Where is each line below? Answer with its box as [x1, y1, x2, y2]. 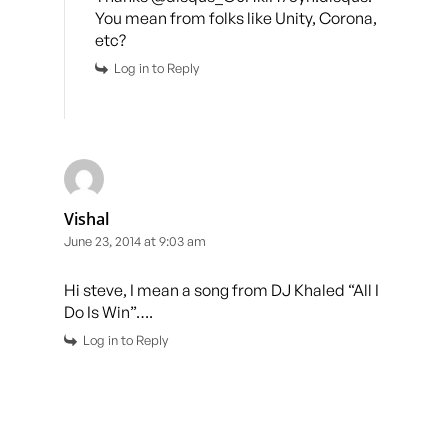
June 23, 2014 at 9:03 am [64, 232, 206, 249]
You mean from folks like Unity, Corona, [95, 7, 377, 28]
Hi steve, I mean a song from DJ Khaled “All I [64, 279, 379, 300]
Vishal [64, 207, 109, 230]
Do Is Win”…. [64, 301, 153, 322]
